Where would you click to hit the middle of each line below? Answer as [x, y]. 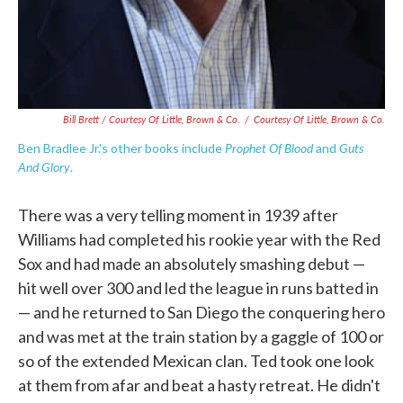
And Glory [44, 166]
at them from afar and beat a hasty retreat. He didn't [199, 385]
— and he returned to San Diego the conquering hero [201, 312]
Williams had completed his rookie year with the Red [199, 239]
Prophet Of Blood [269, 148]
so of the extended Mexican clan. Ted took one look [196, 361]
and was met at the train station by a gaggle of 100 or [201, 336]
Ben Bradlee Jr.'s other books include [121, 148]
